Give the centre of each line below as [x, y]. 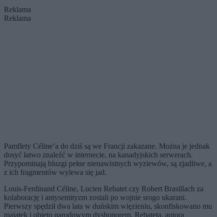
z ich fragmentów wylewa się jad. [55, 172]
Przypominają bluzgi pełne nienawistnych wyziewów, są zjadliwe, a [108, 164]
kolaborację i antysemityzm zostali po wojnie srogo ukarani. [95, 198]
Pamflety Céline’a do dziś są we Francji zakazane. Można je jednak [107, 146]
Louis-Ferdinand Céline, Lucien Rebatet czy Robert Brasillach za [104, 189]
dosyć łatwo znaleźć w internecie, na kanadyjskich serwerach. [98, 155]
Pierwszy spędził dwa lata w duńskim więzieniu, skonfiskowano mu [108, 206]
